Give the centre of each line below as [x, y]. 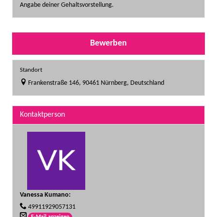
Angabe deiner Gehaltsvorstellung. [67, 5]
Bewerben [108, 43]
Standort [31, 70]
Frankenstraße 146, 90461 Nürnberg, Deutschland [96, 83]
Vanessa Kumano [44, 195]
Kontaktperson [42, 115]
